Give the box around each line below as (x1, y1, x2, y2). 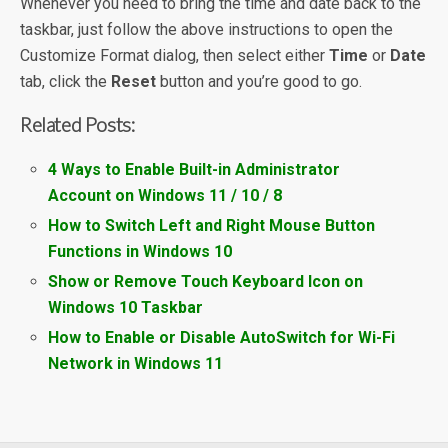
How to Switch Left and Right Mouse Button (48, 216, 376, 236)
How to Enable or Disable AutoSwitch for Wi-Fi (48, 328, 396, 348)
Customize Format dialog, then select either (20, 45, 329, 65)
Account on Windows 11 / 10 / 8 (48, 185, 283, 205)
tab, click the (20, 71, 111, 91)
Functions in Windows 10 (48, 242, 233, 262)
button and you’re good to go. (156, 71, 362, 91)
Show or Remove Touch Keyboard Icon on (48, 272, 364, 292)
